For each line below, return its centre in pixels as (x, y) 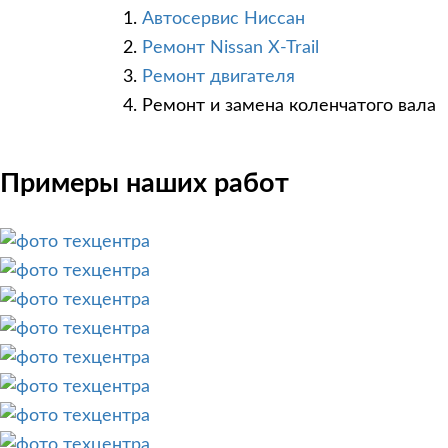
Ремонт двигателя (218, 77)
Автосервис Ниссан (223, 19)
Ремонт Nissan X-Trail (230, 48)
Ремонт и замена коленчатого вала (289, 106)
